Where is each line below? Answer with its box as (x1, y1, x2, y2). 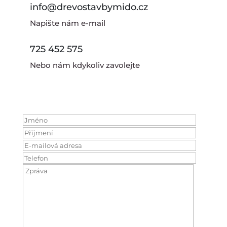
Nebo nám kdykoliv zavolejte (29, 60, 140, 70)
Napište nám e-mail (29, 18, 105, 28)
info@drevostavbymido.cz (29, 1, 148, 13)
